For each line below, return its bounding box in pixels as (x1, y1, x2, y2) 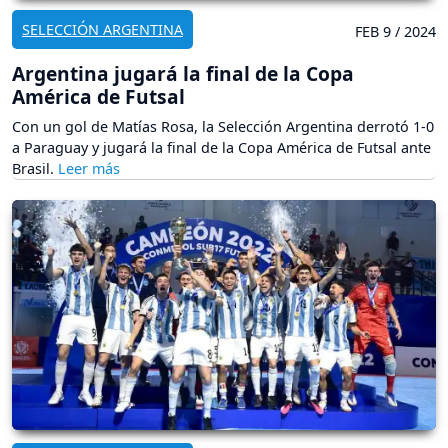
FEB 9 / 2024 (355, 22, 436, 42)
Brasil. (12, 159, 58, 179)
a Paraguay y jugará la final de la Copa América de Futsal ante (12, 138, 431, 158)
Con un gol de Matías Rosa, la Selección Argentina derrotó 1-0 (12, 117, 434, 137)
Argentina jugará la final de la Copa (12, 60, 354, 88)
